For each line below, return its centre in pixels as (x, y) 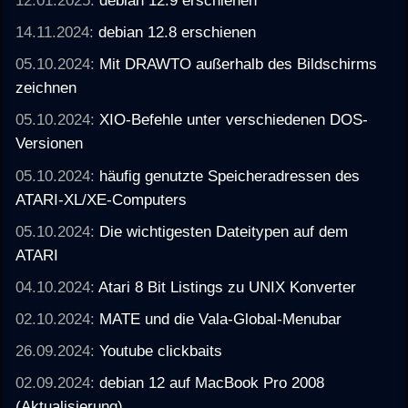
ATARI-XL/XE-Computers (102, 199)
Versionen (50, 143)
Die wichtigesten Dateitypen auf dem (224, 231)
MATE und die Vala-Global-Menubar (221, 318)
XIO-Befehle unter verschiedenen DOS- (234, 120)
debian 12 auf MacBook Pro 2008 (212, 383)
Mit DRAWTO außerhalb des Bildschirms (239, 64)
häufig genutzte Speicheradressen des (230, 175)
